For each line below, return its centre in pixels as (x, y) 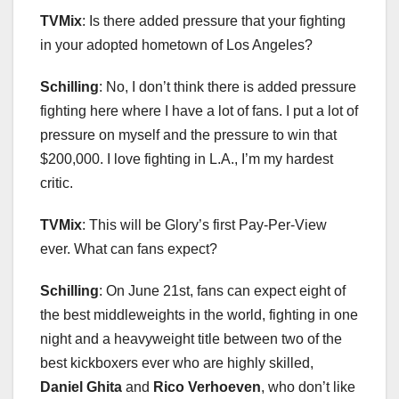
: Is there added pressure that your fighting (214, 21)
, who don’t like (308, 387)
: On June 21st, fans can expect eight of (222, 291)
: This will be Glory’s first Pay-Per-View (204, 225)
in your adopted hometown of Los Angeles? (176, 45)
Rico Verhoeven (205, 387)
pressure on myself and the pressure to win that (188, 135)
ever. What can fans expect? (129, 249)
